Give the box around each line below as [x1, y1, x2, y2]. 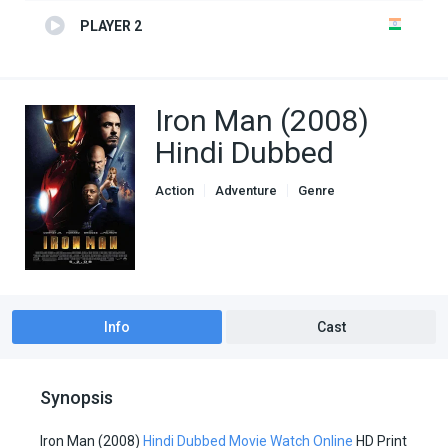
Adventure [215, 183, 277, 199]
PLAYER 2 [80, 18, 142, 35]
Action [155, 183, 194, 199]
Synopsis [40, 387, 113, 409]
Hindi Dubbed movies [166, 196, 293, 212]
